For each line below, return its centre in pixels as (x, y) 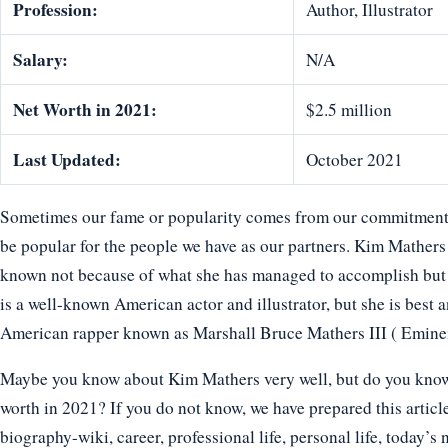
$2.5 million (349, 109)
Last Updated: (67, 159)
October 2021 (354, 159)
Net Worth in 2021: (85, 109)
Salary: (40, 59)
